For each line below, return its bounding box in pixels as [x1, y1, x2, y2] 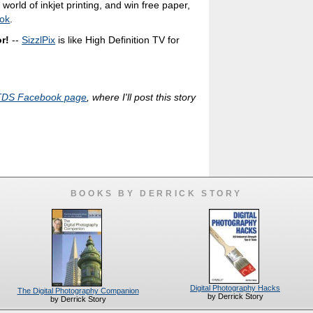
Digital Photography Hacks [190, 284, 280, 293]
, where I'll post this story [87, 91, 196, 103]
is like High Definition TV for [55, 34, 180, 46]
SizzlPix [22, 34, 56, 46]
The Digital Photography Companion [17, 286, 139, 296]
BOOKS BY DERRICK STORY [70, 189, 243, 199]
